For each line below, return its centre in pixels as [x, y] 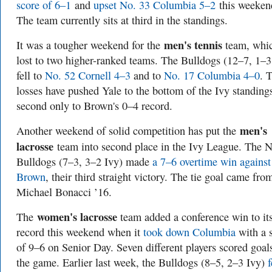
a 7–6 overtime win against [212, 161]
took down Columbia [189, 232]
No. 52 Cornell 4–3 [88, 75]
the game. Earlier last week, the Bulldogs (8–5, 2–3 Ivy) [142, 262]
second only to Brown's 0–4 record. [94, 106]
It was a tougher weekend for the [90, 45]
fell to [31, 75]
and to [147, 75]
